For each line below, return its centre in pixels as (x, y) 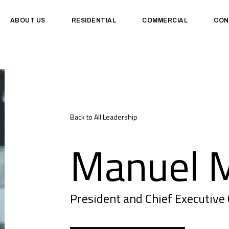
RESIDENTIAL (94, 20)
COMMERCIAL (165, 20)
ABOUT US (28, 20)
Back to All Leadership (104, 117)
